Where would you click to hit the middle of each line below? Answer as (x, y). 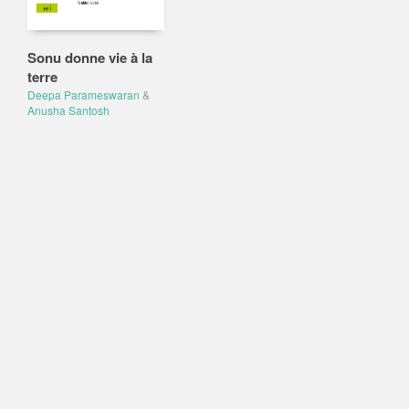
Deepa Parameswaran (84, 94)
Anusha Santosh (68, 110)
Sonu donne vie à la (90, 58)
